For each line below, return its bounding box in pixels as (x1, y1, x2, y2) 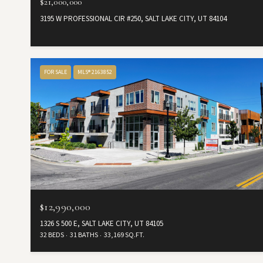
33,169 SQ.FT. (104, 230, 144, 240)
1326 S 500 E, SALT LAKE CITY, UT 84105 (40, 218, 163, 229)
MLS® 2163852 (77, 68, 112, 77)
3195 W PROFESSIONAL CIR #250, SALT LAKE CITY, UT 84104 (40, 14, 227, 25)
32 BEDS (40, 230, 64, 240)
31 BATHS (70, 230, 98, 240)
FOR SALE (44, 68, 67, 77)
